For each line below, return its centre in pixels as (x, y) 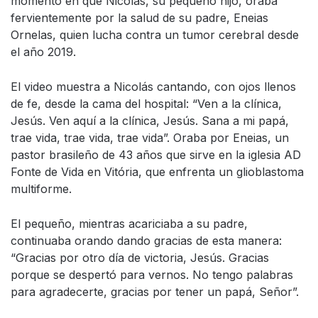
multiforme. (41, 189)
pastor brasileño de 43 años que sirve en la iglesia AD (156, 155)
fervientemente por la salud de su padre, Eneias (139, 18)
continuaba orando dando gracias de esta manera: (146, 241)
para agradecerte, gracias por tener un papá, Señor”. (155, 292)
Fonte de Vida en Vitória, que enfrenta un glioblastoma (157, 172)
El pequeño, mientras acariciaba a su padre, (129, 224)
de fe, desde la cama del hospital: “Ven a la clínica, (146, 104)
